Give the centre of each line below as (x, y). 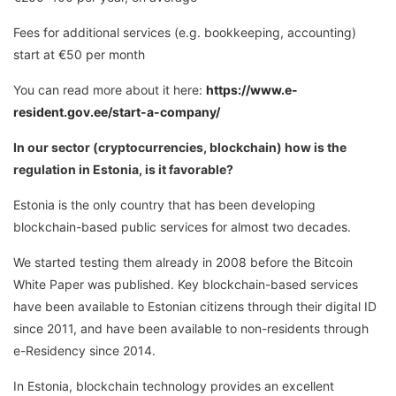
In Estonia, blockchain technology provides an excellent (174, 385)
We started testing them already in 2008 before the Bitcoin (183, 262)
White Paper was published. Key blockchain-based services (186, 284)
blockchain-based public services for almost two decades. (182, 226)
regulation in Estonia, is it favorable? (123, 169)
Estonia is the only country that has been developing (164, 204)
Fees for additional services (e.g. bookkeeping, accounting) (185, 32)
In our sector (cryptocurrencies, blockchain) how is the (180, 147)
